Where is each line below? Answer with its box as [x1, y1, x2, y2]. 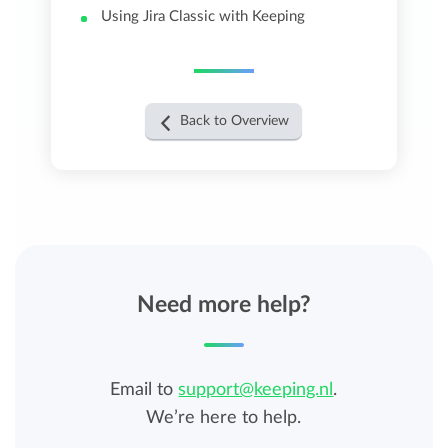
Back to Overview [180, 114, 290, 129]
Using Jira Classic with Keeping [101, 9, 306, 25]
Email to [110, 381, 179, 400]
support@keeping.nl [178, 381, 334, 400]
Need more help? [136, 293, 311, 317]
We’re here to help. [146, 409, 302, 428]
